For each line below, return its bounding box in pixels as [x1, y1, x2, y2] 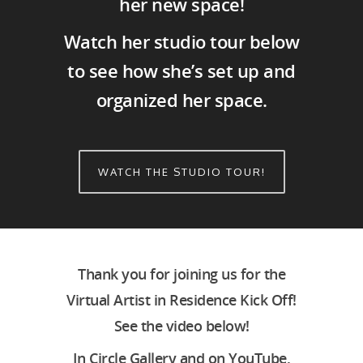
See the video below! [113, 315, 250, 335]
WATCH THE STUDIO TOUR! [97, 164, 266, 178]
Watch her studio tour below [63, 28, 300, 53]
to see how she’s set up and [67, 58, 296, 83]
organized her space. [96, 87, 267, 112]
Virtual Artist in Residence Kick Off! [66, 289, 297, 310]
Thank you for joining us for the [78, 263, 285, 284]
